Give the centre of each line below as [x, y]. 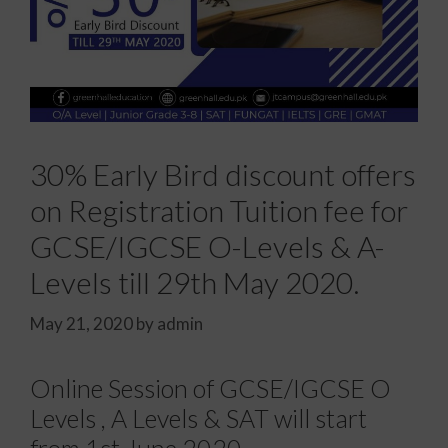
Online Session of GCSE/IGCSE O [210, 387]
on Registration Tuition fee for [219, 210]
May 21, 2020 [81, 323]
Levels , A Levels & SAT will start [198, 417]
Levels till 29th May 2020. [194, 282]
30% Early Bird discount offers [223, 174]
